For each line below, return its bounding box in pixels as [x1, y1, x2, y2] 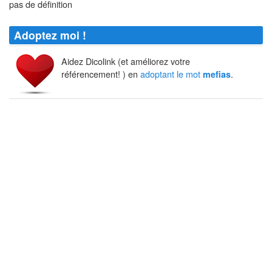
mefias [203, 68, 231, 81]
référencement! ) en [61, 67, 140, 81]
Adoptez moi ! [14, 27, 86, 42]
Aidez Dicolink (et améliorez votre [61, 55, 190, 68]
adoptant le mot [140, 67, 203, 81]
